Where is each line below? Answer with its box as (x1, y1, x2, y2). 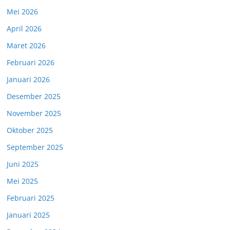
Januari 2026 (7, 74, 50, 84)
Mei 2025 (7, 176, 38, 186)
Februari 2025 (7, 193, 54, 203)
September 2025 (7, 142, 63, 152)
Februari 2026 (7, 57, 54, 67)
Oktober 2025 (7, 125, 53, 135)
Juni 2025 (7, 159, 39, 169)
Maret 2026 (7, 41, 46, 50)
